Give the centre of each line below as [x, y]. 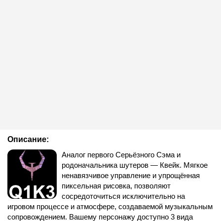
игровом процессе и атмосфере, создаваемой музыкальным [110, 206]
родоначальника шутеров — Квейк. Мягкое [135, 165]
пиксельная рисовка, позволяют [116, 186]
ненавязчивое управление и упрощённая [131, 175]
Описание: [28, 139]
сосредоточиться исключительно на [123, 196]
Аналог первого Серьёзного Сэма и [121, 155]
